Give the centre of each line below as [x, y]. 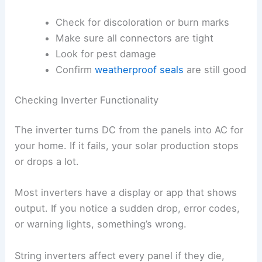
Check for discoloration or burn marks [142, 22]
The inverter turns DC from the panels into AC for [129, 130]
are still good [215, 69]
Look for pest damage [106, 54]
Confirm [75, 69]
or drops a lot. [47, 162]
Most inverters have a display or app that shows [126, 193]
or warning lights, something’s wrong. [101, 224]
